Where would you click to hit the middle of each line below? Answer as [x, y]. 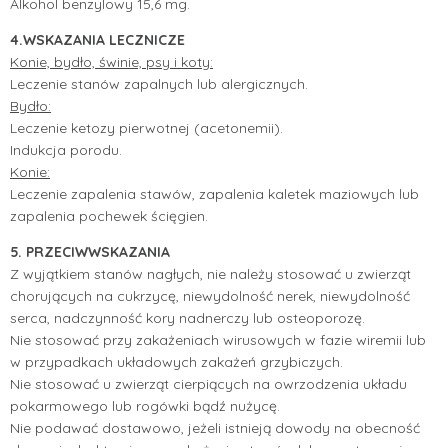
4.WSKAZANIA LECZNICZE [97, 39]
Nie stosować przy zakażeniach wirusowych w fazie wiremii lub [218, 339]
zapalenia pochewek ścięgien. [109, 215]
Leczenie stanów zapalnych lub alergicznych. [159, 83]
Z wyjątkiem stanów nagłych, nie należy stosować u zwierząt [210, 273]
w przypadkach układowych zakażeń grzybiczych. [176, 361]
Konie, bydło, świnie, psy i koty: [111, 61]
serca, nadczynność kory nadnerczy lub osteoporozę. [187, 317]
